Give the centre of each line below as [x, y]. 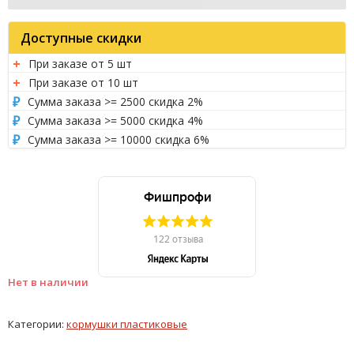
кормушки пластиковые [127, 324]
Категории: [37, 324]
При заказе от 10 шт [83, 82]
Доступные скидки [81, 38]
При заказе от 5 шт [80, 63]
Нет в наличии [48, 282]
